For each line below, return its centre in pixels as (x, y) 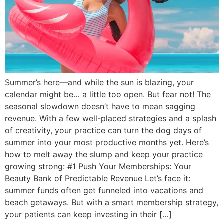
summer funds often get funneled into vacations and (104, 190)
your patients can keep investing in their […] (88, 214)
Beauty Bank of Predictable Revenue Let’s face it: (98, 178)
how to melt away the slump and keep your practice (104, 154)
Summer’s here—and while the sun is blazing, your (99, 82)
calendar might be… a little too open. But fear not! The (108, 94)
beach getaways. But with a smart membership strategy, (112, 202)
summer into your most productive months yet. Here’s (107, 142)
